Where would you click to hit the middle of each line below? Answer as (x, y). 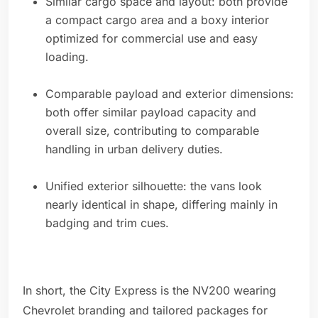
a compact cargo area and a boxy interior (157, 20)
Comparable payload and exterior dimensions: (170, 94)
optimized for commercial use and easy (152, 39)
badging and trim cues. (107, 223)
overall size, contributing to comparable (152, 131)
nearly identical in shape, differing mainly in (161, 205)
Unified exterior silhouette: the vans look (154, 186)
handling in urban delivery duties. (134, 149)
